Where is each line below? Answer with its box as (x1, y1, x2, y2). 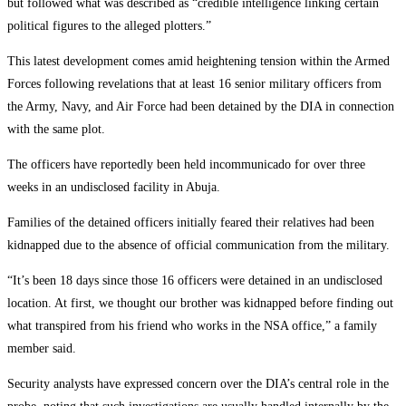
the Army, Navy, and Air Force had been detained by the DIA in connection (7, 100, 394, 114)
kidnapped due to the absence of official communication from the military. (7, 238, 390, 253)
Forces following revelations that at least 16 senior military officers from (7, 77, 382, 92)
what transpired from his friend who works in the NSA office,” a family (7, 319, 377, 333)
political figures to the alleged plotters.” (7, 19, 211, 34)
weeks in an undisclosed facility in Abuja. (7, 180, 220, 195)
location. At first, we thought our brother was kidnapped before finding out (7, 296, 393, 311)
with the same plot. (7, 122, 105, 137)
